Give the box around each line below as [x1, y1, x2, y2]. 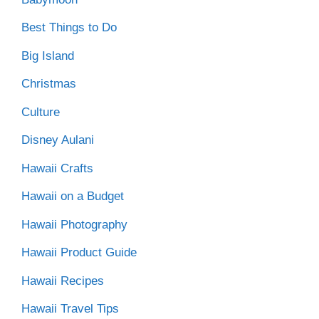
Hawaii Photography [21, 217, 127, 231]
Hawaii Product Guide [21, 246, 137, 260]
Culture [21, 105, 60, 119]
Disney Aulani [21, 133, 94, 147]
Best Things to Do [21, 21, 117, 35]
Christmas [21, 77, 76, 91]
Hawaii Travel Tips [21, 302, 119, 316]
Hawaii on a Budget [21, 189, 124, 204]
